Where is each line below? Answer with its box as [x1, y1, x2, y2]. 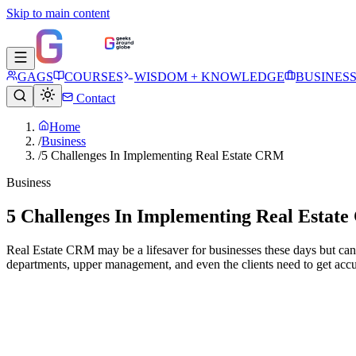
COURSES [64, 70, 123, 83]
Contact [73, 91, 115, 105]
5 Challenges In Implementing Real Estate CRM [41, 149, 284, 162]
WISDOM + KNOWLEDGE [134, 70, 284, 83]
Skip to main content [6, 6, 110, 20]
